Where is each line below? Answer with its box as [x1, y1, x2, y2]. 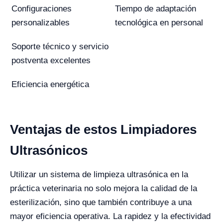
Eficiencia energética [11, 80, 89, 89]
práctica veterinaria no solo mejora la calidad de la [10, 184, 197, 193]
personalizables [11, 18, 70, 27]
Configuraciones [11, 4, 72, 13]
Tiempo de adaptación [115, 4, 196, 13]
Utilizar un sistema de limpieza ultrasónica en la [10, 170, 188, 179]
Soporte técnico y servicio [11, 42, 109, 51]
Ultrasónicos [10, 143, 88, 158]
